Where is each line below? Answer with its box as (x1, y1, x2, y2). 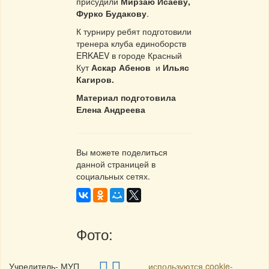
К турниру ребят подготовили (76, 25, 192, 38)
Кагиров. (76, 73, 114, 86)
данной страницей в (76, 158, 156, 171)
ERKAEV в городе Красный (76, 49, 182, 62)
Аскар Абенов (91, 61, 151, 74)
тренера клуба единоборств (76, 37, 186, 50)
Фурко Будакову (76, 7, 147, 20)
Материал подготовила (76, 91, 176, 104)
